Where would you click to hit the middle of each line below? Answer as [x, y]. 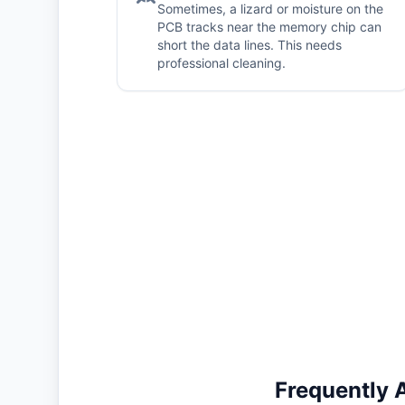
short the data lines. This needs [250, 45]
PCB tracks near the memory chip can [269, 27]
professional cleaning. [221, 63]
